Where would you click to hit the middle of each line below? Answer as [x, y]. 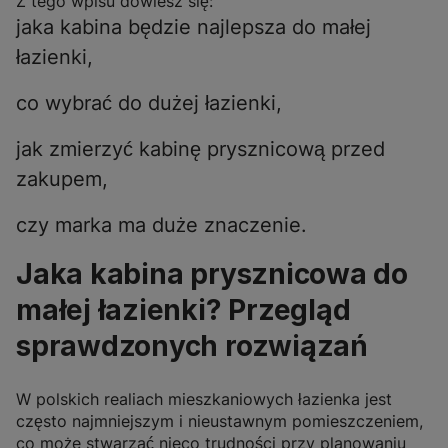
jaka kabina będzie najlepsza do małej [193, 27]
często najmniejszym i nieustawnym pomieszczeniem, [219, 421]
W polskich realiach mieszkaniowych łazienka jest [204, 399]
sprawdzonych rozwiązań [192, 346]
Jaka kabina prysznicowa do [212, 274]
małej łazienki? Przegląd [183, 310]
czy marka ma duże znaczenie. [161, 225]
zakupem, [62, 179]
